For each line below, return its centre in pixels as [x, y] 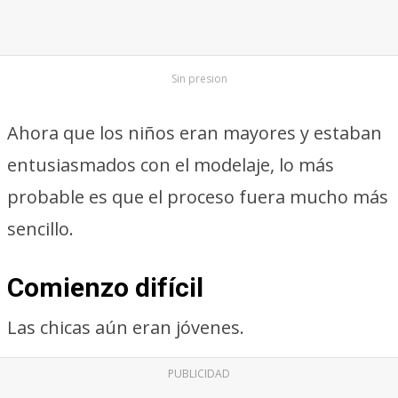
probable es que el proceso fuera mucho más [198, 197]
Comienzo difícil [105, 287]
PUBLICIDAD [199, 374]
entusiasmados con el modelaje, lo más [171, 165]
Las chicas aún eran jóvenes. [126, 327]
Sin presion [199, 79]
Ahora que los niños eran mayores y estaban [195, 133]
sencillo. [40, 229]
